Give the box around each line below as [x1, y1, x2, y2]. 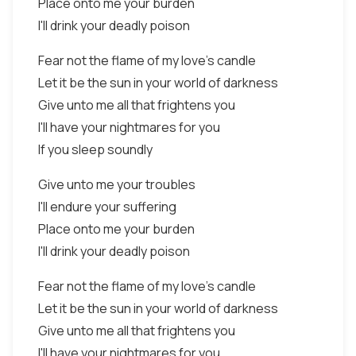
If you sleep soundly [38, 141, 153, 158]
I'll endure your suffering [38, 198, 176, 215]
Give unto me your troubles [38, 176, 195, 193]
